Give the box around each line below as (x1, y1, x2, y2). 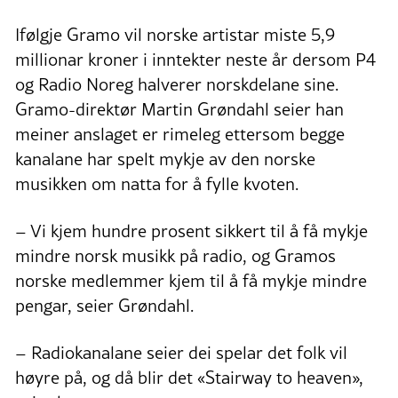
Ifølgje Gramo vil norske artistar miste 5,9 (15, 22, 335, 48)
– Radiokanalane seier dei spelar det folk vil (15, 340, 347, 366)
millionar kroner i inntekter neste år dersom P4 (15, 47, 376, 73)
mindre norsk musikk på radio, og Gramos (15, 243, 336, 269)
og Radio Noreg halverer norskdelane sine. (15, 72, 338, 98)
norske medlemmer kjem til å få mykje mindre (15, 268, 367, 294)
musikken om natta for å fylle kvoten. (15, 171, 298, 197)
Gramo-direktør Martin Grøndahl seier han (15, 97, 344, 123)
